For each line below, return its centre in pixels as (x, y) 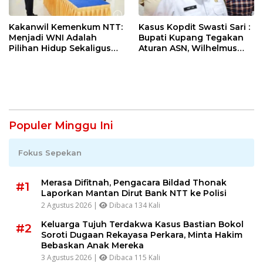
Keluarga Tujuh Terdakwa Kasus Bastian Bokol (142, 224)
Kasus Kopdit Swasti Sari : (194, 27)
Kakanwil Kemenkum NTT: (66, 27)
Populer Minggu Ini (61, 125)
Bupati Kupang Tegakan (191, 37)
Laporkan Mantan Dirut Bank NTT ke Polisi (134, 193)
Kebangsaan (36, 69)
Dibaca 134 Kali (134, 205)
